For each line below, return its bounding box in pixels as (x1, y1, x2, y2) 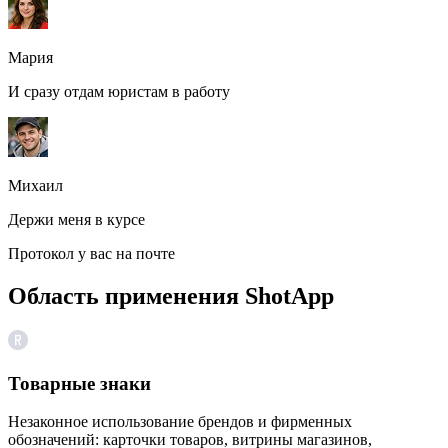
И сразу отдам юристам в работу (8, 83, 230, 101)
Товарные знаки (8, 372, 151, 394)
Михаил (8, 177, 63, 195)
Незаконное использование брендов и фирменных (8, 413, 352, 431)
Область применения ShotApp (8, 283, 334, 310)
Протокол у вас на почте (8, 245, 175, 263)
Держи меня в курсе (8, 211, 145, 229)
